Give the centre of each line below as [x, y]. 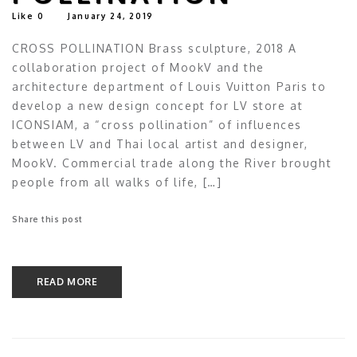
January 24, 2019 [111, 16]
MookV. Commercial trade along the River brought [172, 163]
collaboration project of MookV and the [138, 68]
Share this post [47, 220]
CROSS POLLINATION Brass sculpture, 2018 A [155, 49]
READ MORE [67, 282]
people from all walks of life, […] [117, 182]
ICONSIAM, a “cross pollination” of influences [157, 125]
